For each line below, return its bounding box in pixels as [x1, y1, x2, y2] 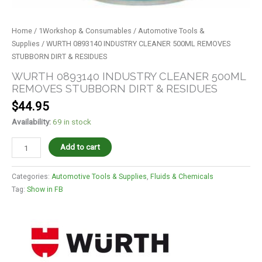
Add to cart [60, 142, 101, 152]
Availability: [12, 117, 51, 127]
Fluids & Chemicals [150, 173, 213, 181]
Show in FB [27, 185, 63, 194]
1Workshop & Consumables [39, 26, 132, 35]
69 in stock [53, 117, 91, 127]
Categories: [12, 173, 51, 181]
